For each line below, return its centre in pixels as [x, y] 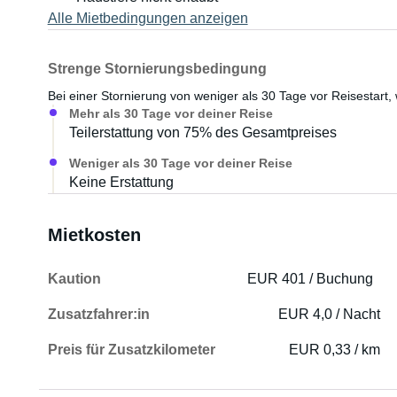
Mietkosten [94, 235]
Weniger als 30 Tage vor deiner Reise [180, 163]
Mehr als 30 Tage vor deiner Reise [171, 113]
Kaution [74, 279]
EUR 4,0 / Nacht [330, 314]
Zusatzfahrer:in [98, 314]
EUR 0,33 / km [335, 350]
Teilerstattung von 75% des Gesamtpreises [202, 132]
